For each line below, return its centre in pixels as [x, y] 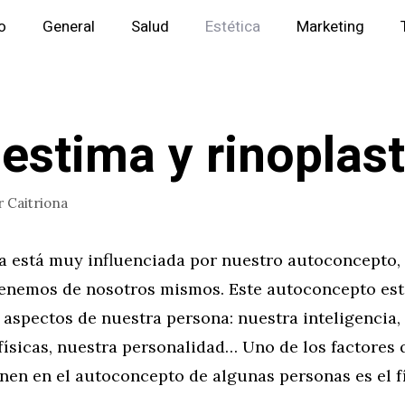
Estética [233, 27]
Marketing [330, 27]
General [69, 27]
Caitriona [38, 202]
